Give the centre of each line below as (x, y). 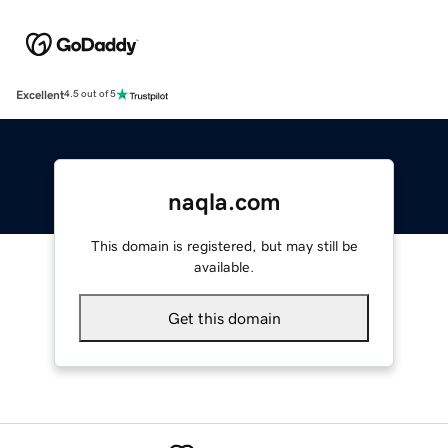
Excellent (40, 94)
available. (224, 266)
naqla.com (224, 201)
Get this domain (224, 317)
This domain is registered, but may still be (224, 245)
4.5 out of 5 (90, 94)
